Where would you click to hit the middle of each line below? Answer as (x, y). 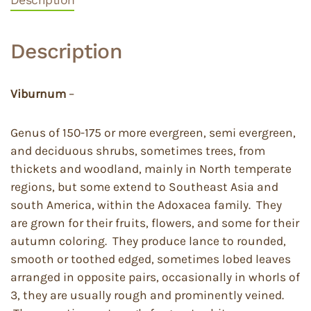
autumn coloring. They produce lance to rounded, (148, 241)
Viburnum (38, 93)
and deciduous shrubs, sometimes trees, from (138, 150)
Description (66, 51)
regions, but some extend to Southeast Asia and (144, 186)
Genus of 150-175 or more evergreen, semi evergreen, (153, 132)
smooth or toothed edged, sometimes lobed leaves (151, 259)
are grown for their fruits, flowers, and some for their (155, 222)
